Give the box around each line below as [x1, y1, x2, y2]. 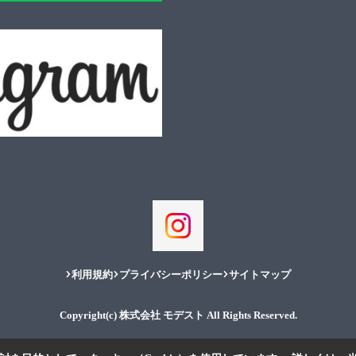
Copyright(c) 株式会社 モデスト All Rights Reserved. [59, 308, 297, 321]
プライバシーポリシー [119, 268, 222, 281]
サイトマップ [229, 268, 291, 281]
